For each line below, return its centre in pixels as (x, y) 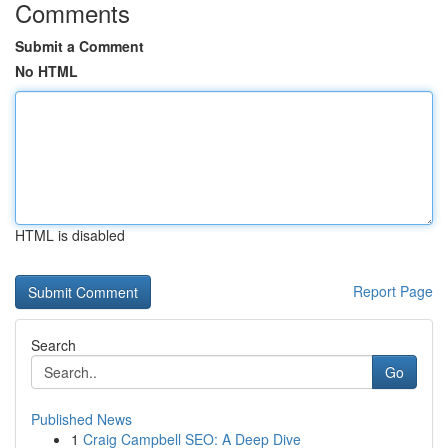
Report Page (393, 291)
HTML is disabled (70, 235)
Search (53, 345)
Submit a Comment (79, 46)
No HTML (46, 71)
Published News (81, 419)
